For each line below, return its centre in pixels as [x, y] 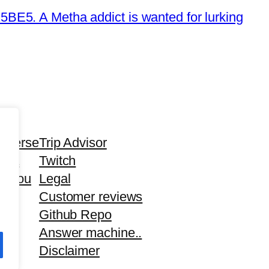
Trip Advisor [73, 142]
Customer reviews [91, 196]
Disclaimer [69, 250]
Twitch [57, 160]
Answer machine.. [90, 232]
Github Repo [75, 214]
